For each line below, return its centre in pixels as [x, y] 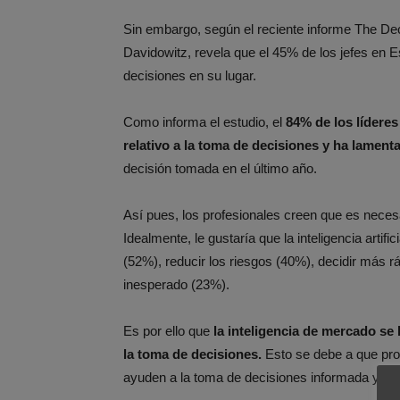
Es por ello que [168, 330]
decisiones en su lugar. [190, 75]
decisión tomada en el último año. [222, 168]
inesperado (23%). [178, 284]
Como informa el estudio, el [204, 121]
